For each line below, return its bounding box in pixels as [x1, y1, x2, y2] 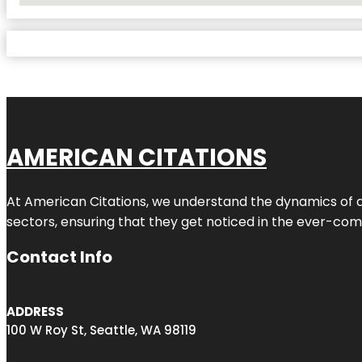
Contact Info [6, 245, 112, 268]
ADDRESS [6, 302, 64, 320]
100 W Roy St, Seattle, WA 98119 [6, 321, 196, 339]
